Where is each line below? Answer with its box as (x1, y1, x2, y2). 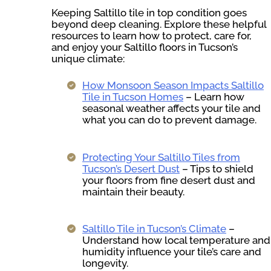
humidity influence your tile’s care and (82, 246, 261, 258)
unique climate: (51, 52, 125, 65)
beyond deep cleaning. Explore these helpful (51, 18, 266, 30)
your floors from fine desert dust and (82, 174, 255, 186)
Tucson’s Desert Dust (82, 162, 180, 175)
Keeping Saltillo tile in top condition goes (51, 6, 247, 19)
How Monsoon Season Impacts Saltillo (82, 79, 264, 92)
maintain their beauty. (82, 185, 184, 198)
